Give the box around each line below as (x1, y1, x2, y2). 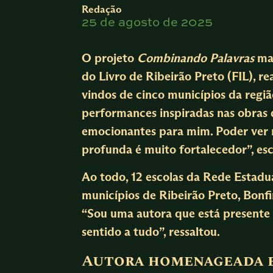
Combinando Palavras (137, 50, 255, 65)
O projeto (82, 50, 138, 65)
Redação (82, 2, 122, 16)
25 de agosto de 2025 (82, 16, 213, 29)
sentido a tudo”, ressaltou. (82, 224, 221, 239)
